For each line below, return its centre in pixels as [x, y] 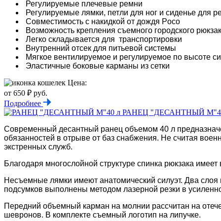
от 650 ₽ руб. [26, 93]
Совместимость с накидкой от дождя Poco [102, 21]
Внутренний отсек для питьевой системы [100, 48]
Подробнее [23, 103]
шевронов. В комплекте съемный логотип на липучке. [102, 215]
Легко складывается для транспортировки [103, 39]
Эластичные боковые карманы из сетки [97, 66]
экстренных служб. [39, 147]
